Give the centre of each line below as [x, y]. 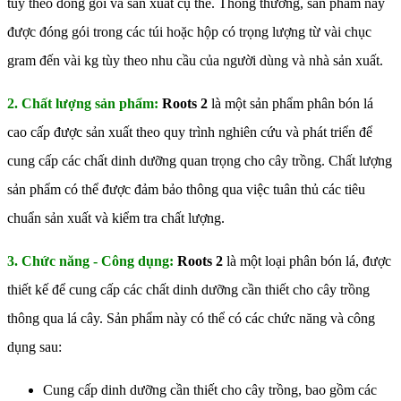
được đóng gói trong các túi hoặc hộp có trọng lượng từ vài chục [189, 32]
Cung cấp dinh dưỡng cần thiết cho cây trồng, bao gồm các [210, 390]
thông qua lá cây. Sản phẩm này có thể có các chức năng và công [191, 319]
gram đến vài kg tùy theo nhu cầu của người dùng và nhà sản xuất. [195, 61]
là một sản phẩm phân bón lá [290, 104]
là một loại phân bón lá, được [307, 261]
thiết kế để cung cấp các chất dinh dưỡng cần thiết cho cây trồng [188, 290]
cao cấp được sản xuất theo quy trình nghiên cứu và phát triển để [190, 132]
